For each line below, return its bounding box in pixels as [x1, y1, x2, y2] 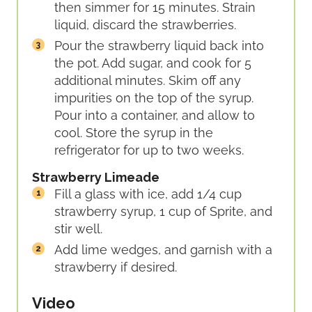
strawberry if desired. [54, 259, 177, 274]
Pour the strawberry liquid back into [54, 38, 264, 54]
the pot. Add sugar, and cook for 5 [54, 56, 251, 71]
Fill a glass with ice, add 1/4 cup [54, 186, 242, 201]
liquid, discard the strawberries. [54, 17, 236, 33]
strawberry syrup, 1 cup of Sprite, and [54, 203, 272, 219]
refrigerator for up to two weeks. [54, 143, 244, 158]
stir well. [54, 221, 102, 236]
